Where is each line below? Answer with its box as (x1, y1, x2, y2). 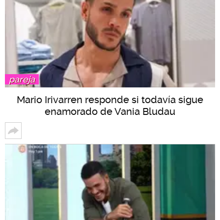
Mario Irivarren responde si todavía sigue (17, 94, 203, 106)
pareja (9, 74, 35, 84)
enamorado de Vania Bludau (45, 106, 175, 117)
